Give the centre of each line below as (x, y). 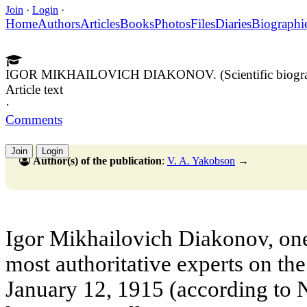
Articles (100, 23)
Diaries (233, 23)
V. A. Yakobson (201, 160)
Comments (34, 119)
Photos (172, 23)
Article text (34, 89)
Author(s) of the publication (97, 160)
